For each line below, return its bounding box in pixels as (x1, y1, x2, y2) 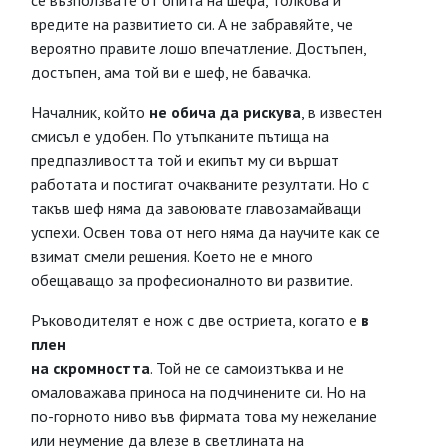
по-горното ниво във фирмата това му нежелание (31, 406, 377, 426)
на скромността (31, 358, 150, 378)
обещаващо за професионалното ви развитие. (31, 270, 353, 290)
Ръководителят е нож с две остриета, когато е (31, 310, 361, 330)
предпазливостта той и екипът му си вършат (31, 150, 339, 170)
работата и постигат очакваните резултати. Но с (31, 174, 369, 194)
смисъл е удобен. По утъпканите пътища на (31, 126, 329, 146)
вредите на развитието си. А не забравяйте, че (31, 14, 353, 34)
